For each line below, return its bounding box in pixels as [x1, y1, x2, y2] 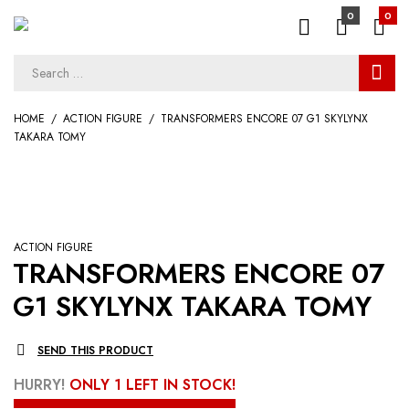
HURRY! [14, 373, 69, 395]
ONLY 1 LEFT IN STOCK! [69, 373, 236, 395]
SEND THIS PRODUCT [37, 341, 153, 359]
